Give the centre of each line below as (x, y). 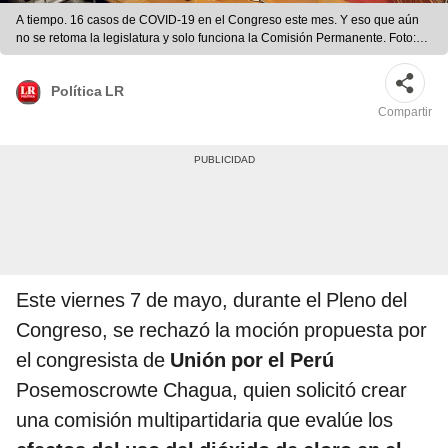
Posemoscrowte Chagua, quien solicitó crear (211, 390)
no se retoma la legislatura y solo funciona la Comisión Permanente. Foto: (216, 38)
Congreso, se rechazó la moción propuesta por (221, 330)
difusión (37, 56)
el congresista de (93, 360)
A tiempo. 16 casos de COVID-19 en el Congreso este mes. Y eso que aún (217, 20)
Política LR (87, 90)
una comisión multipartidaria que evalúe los (204, 420)
